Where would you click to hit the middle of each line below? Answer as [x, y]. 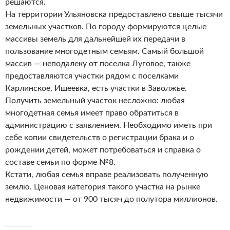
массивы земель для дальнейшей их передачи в [95, 39]
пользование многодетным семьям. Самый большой [104, 51]
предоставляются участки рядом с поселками [92, 76]
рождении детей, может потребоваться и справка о [103, 150]
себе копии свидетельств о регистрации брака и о [100, 138]
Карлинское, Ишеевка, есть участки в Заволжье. [96, 88]
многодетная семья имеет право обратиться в [92, 113]
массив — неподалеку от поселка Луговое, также [98, 64]
